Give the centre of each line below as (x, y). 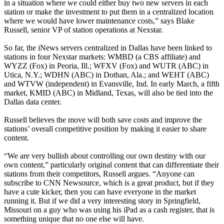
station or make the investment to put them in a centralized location (109, 11)
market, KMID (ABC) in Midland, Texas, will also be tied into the (108, 92)
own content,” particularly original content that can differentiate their (111, 164)
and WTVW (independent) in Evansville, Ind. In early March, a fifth (112, 83)
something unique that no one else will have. (74, 218)
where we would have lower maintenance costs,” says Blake (99, 20)
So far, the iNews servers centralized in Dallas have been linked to (108, 47)
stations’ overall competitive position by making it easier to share (105, 128)
